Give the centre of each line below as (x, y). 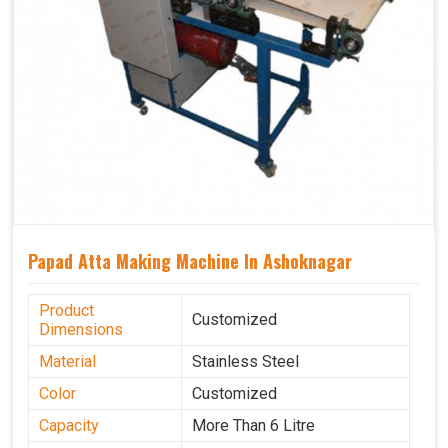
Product (66, 311)
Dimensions (81, 330)
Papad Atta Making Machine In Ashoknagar (190, 261)
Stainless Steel (245, 362)
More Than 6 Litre (253, 426)
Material (67, 362)
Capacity (69, 426)
